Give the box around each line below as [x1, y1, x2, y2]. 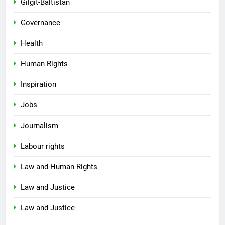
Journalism [21, 121, 58, 131]
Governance [21, 18, 60, 28]
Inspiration [21, 80, 56, 89]
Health [21, 39, 43, 48]
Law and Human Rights [21, 162, 97, 172]
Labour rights [21, 142, 65, 151]
